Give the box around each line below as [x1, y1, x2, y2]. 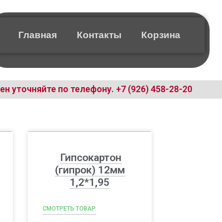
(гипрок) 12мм [55, 164, 125, 176]
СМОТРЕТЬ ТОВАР [43, 205, 96, 212]
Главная [18, 30, 57, 40]
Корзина [141, 30, 180, 40]
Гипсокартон [60, 152, 121, 164]
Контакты [76, 30, 121, 40]
